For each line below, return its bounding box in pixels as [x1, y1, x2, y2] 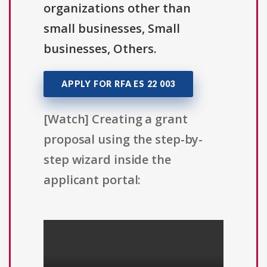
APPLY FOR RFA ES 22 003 [61, 79, 176, 89]
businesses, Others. [44, 41, 157, 57]
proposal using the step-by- [44, 131, 203, 148]
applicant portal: [44, 172, 141, 188]
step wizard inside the [44, 151, 171, 168]
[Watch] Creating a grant [44, 111, 188, 128]
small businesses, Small [44, 20, 180, 37]
